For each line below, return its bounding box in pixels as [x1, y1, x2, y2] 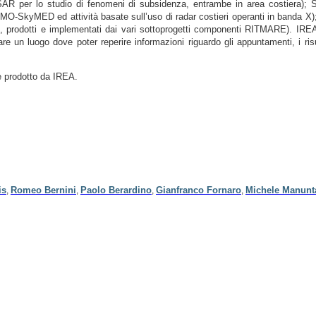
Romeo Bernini [11, 184, 76, 195]
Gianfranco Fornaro [156, 184, 241, 195]
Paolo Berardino [80, 184, 152, 195]
